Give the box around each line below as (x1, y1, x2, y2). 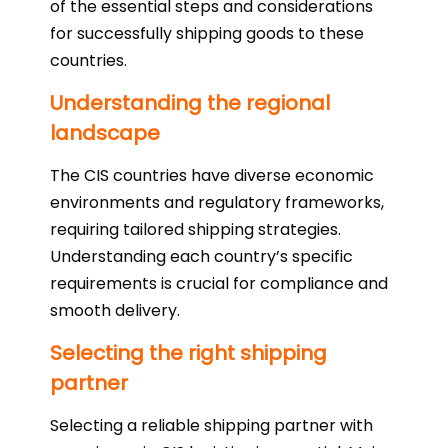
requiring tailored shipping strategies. (50, 218, 341, 241)
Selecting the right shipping (50, 339, 327, 367)
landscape (50, 119, 160, 147)
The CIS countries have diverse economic (50, 164, 374, 187)
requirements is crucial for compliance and (50, 272, 388, 295)
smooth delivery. (50, 299, 180, 322)
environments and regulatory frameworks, (50, 191, 384, 214)
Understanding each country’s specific (50, 245, 353, 268)
